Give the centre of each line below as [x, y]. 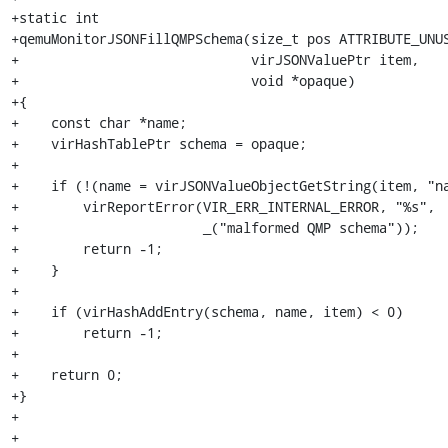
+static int [54, 17]
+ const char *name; [98, 122]
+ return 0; [66, 374]
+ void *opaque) [182, 80]
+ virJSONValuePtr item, [214, 59]
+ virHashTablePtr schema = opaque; [158, 143]
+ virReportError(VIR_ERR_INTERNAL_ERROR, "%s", [222, 206]
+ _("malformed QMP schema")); [214, 227]
